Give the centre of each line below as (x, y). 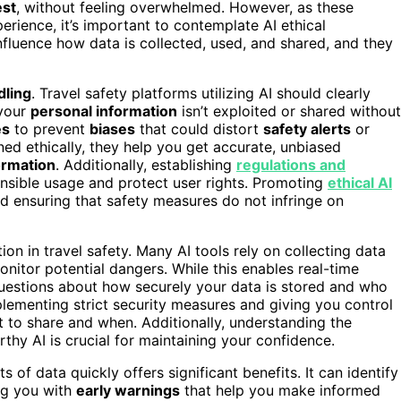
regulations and (291, 164)
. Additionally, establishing (146, 164)
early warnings (128, 390)
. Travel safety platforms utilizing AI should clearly (201, 93)
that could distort (199, 128)
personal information (104, 111)
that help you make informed (280, 390)
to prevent (50, 128)
